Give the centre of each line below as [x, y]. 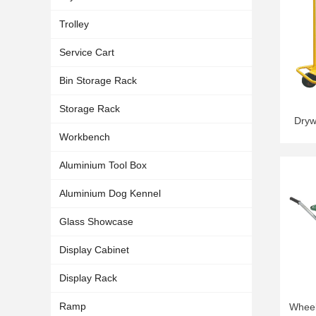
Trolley [74, 24]
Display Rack [88, 278]
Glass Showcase [96, 221]
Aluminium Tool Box [103, 165]
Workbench [85, 137]
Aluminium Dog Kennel [110, 193]
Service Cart [87, 52]
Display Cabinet [94, 250]
